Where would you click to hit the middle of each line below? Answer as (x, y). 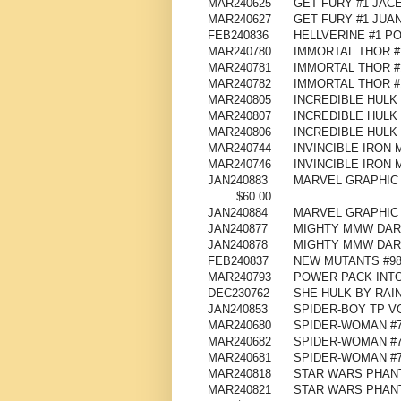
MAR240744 (239, 149)
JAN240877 (238, 229)
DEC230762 (239, 294)
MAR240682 (239, 342)
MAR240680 (239, 326)
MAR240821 (239, 390)
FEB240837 (238, 261)
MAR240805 (239, 100)
